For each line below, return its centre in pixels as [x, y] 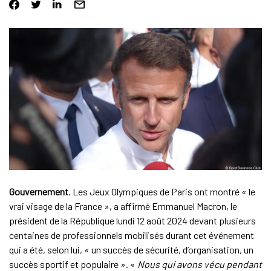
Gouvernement [38, 192]
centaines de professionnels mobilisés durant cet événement [131, 235]
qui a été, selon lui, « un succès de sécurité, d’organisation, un [131, 250]
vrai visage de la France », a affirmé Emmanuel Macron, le [123, 206]
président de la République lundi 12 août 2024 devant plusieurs [132, 221]
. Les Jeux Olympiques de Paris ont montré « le [162, 192]
